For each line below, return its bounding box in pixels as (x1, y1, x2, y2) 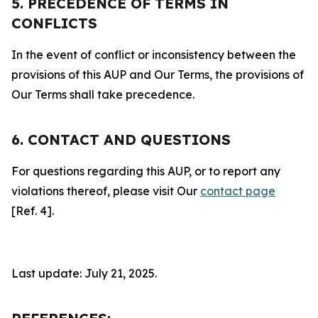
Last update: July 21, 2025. (11, 266, 157, 280)
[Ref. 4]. (11, 204, 54, 218)
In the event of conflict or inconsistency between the (11, 48, 296, 62)
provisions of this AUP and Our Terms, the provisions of (11, 67, 304, 82)
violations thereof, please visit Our (11, 184, 200, 198)
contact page (200, 184, 275, 198)
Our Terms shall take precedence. (11, 87, 194, 102)
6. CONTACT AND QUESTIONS (11, 131, 231, 148)
